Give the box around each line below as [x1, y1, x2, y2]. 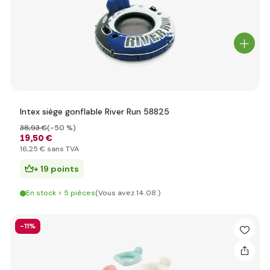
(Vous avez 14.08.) [95, 188, 161, 198]
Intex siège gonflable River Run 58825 [20, 106, 169, 117]
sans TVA [45, 144, 79, 154]
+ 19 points [34, 163, 79, 174]
